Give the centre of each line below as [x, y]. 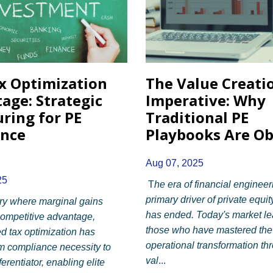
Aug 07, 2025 [175, 163]
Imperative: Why [206, 100]
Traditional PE [197, 117]
